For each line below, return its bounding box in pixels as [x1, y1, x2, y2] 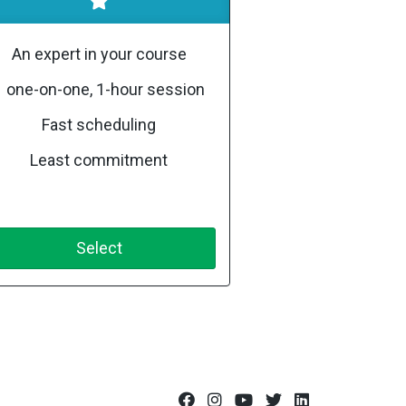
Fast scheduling [42, 115, 157, 134]
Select [75, 238, 122, 257]
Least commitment [30, 150, 169, 169]
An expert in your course [11, 44, 187, 63]
